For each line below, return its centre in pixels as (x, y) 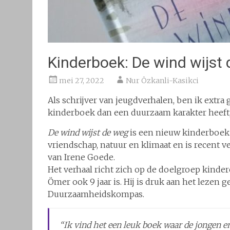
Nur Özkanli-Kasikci (162, 81)
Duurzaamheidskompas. (96, 194)
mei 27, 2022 (82, 81)
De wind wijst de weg (88, 132)
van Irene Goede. (81, 157)
